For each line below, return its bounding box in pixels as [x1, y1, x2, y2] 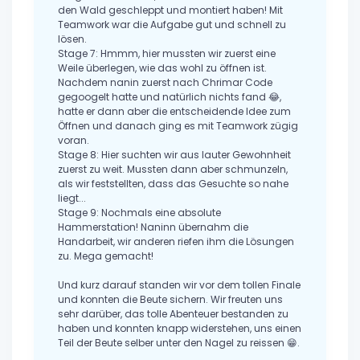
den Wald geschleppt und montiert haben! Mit [58, 3, 283, 18]
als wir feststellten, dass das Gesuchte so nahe [58, 177, 288, 191]
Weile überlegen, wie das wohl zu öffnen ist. [58, 61, 267, 76]
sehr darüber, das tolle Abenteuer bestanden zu [58, 307, 288, 321]
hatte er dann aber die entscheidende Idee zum [58, 104, 291, 119]
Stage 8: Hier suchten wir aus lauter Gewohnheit [58, 148, 291, 162]
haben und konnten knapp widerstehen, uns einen [58, 321, 301, 336]
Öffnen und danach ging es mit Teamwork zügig [58, 119, 298, 133]
